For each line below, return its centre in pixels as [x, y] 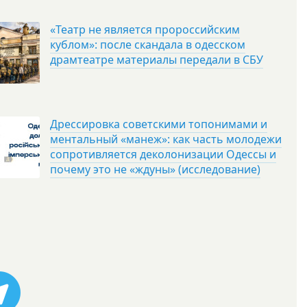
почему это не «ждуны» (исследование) [155, 169]
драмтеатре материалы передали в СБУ [157, 60]
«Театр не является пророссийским [145, 29]
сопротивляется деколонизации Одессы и [163, 154]
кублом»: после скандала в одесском [148, 45]
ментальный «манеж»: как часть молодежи [166, 139]
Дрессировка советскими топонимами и [159, 124]
